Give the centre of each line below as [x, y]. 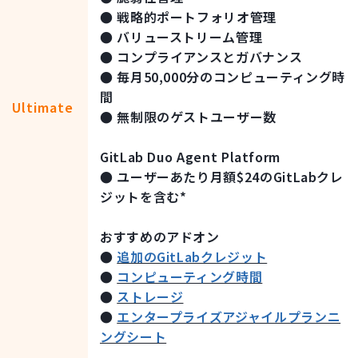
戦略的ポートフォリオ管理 [197, 17]
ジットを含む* [143, 197]
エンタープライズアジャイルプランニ [229, 317]
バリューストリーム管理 [190, 37]
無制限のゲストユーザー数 [197, 117]
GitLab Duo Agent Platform [190, 157]
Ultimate [43, 107]
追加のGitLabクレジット [192, 257]
